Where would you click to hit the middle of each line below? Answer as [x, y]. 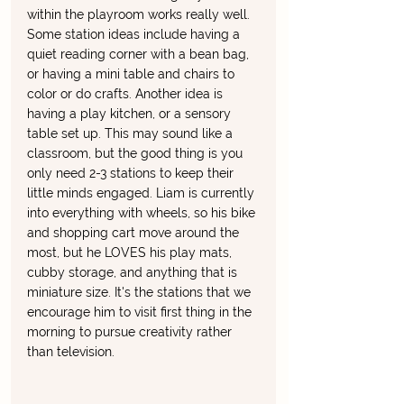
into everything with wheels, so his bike [143, 213]
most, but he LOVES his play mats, [131, 253]
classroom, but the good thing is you [137, 154]
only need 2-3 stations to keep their [132, 174]
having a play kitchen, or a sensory [131, 114]
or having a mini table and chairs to [133, 74]
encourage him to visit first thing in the [141, 312]
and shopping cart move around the [135, 233]
